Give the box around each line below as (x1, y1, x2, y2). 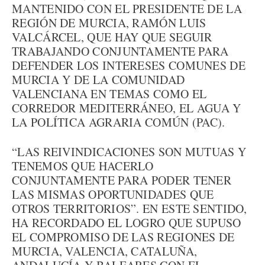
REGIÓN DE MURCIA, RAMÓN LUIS (12, 15, 206, 31)
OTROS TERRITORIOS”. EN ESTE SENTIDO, (12, 201, 247, 216)
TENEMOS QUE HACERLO (12, 158, 154, 174)
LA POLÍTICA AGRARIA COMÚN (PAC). (12, 114, 225, 130)
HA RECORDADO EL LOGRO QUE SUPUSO (12, 215, 241, 231)
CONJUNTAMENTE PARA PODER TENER (12, 172, 231, 188)
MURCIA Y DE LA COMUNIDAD (12, 72, 185, 88)
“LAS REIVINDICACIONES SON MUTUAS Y (12, 144, 247, 160)
